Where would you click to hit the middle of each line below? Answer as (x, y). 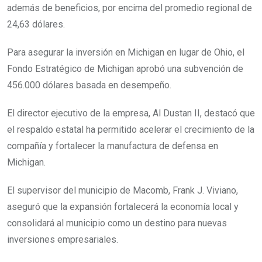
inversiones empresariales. (63, 240)
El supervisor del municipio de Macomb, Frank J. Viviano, (123, 191)
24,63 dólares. (36, 25)
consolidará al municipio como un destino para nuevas (117, 223)
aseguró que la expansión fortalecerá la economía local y (123, 207)
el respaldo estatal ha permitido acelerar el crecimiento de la (131, 130)
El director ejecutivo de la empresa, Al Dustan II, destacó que (131, 113)
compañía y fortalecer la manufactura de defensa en (113, 146)
